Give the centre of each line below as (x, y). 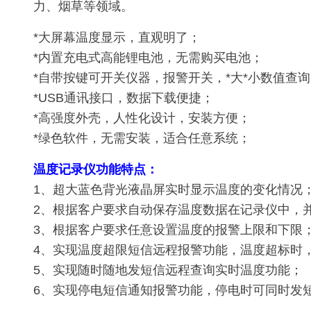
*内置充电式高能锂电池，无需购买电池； (148, 57)
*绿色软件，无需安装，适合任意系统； (142, 138)
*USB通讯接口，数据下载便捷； (124, 98)
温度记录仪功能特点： (96, 169)
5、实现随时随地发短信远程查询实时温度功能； (168, 270)
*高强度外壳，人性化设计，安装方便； (142, 118)
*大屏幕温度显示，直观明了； (117, 37)
